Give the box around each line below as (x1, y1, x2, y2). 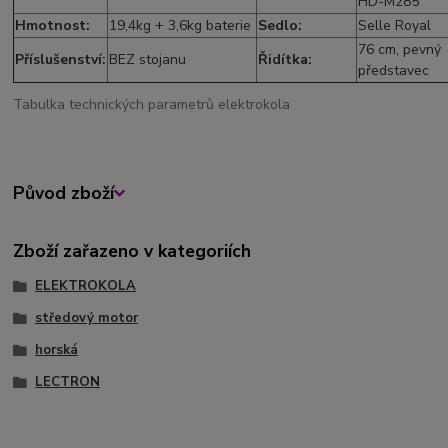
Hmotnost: (15, 16, 91, 36)
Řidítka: (258, 50, 313, 70)
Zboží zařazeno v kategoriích (13, 239, 252, 264)
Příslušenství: (15, 50, 107, 70)
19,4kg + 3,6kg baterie (109, 16, 252, 36)
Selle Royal (358, 16, 432, 36)
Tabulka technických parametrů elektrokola (13, 94, 291, 114)
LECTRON (34, 372, 100, 391)
